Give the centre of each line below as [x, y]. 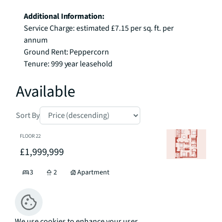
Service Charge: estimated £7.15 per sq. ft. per [99, 28]
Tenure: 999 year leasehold [68, 64]
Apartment [93, 172]
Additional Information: [64, 16]
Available [46, 92]
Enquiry [154, 199]
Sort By [28, 115]
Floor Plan [63, 199]
